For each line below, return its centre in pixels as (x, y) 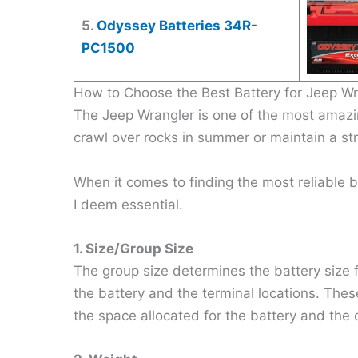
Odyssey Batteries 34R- (177, 26)
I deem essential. (128, 204)
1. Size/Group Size (133, 248)
